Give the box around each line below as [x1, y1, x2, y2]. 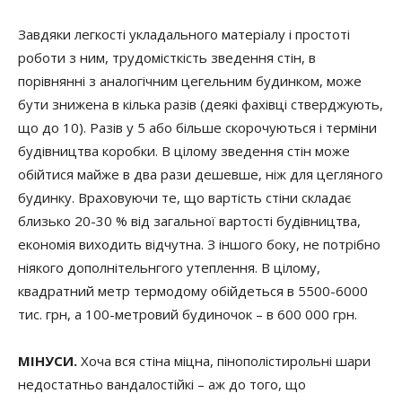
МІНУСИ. [18, 352, 77, 370]
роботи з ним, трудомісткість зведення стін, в [18, 48, 316, 66]
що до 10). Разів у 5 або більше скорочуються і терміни [18, 118, 377, 136]
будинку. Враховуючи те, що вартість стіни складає [18, 188, 351, 206]
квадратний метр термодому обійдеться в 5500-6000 [18, 282, 368, 300]
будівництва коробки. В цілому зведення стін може [18, 142, 350, 160]
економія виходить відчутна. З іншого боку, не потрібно [18, 235, 380, 253]
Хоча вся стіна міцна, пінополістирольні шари [77, 352, 371, 370]
